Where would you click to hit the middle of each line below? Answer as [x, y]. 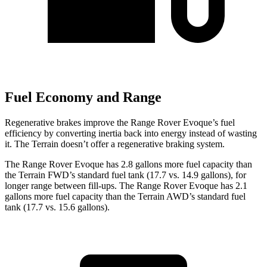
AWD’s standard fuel [205, 197]
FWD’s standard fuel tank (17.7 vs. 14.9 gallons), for [146, 175]
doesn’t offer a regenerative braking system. [142, 144]
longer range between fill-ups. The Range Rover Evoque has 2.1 [126, 186]
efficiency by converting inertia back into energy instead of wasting [131, 133]
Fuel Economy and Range [83, 97]
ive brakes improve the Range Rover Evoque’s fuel [139, 123]
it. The [18, 144]
